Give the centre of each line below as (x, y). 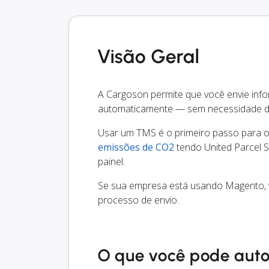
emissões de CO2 (136, 147)
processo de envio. (138, 200)
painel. (111, 162)
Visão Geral (149, 57)
